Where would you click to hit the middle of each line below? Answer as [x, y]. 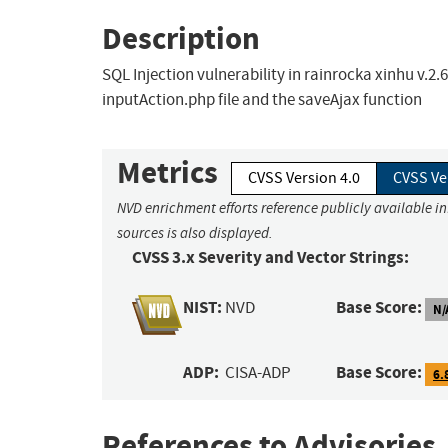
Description [181, 38]
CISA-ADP [258, 373]
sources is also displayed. [195, 233]
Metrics [167, 173]
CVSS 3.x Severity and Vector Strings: [270, 258]
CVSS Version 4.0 [304, 178]
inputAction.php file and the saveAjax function [262, 100]
